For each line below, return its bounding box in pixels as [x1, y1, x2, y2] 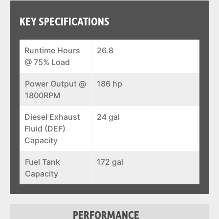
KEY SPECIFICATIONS [20, 14, 109, 28]
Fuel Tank [25, 157, 60, 167]
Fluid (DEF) [24, 124, 66, 133]
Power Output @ [25, 79, 86, 88]
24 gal [97, 112, 120, 122]
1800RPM [25, 90, 60, 100]
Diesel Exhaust [24, 112, 80, 122]
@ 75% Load [24, 57, 70, 67]
